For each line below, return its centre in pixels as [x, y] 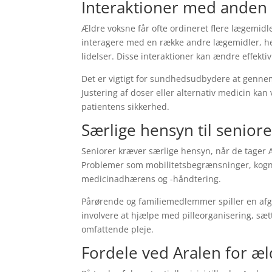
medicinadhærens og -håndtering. [151, 179]
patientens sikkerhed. [126, 107]
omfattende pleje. [118, 229]
